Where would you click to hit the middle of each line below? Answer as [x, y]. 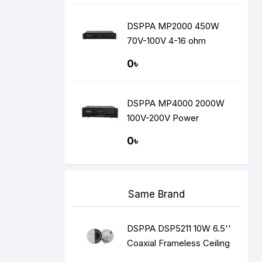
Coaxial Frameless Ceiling [179, 243]
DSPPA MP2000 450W [173, 26]
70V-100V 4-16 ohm [167, 41]
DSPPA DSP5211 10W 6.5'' [143, 228]
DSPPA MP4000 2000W [176, 103]
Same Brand [156, 194]
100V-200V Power [163, 118]
